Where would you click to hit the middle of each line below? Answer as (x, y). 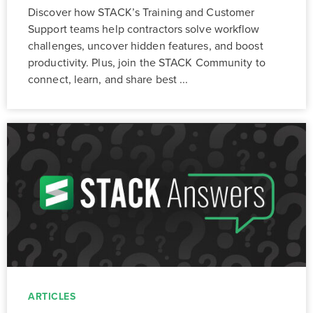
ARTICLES (52, 296)
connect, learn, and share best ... (108, 80)
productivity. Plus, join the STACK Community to (147, 63)
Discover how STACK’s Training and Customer (141, 13)
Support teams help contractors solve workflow (144, 30)
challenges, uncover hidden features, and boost (146, 46)
